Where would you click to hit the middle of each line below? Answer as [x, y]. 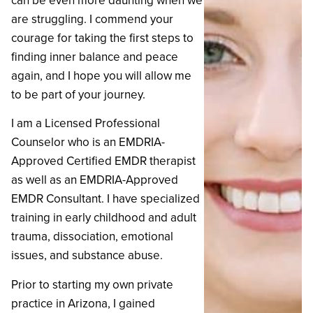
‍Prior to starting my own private [92, 284]
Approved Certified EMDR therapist [103, 161]
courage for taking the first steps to [102, 38]
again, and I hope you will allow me [101, 75]
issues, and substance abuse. [87, 255]
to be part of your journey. [78, 94]
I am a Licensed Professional [86, 123]
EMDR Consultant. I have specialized [105, 199]
